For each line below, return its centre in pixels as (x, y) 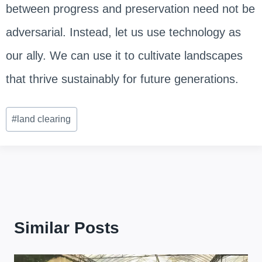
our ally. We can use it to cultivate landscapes (124, 55)
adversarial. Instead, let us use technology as (123, 32)
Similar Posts (67, 227)
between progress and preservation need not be (130, 8)
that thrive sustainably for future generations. (124, 79)
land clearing (44, 119)
